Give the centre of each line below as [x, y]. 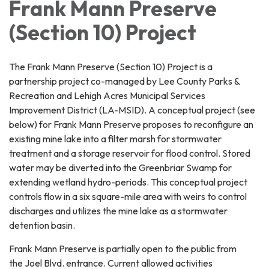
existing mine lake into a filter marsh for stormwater [115, 138]
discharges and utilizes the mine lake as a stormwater [118, 210]
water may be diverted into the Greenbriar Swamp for [120, 167]
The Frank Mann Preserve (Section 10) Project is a [111, 66]
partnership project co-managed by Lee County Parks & [124, 81]
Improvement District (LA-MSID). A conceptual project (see [132, 110]
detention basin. [43, 225]
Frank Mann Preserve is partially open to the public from [123, 248]
